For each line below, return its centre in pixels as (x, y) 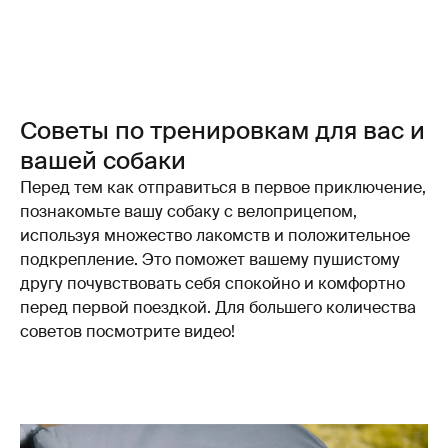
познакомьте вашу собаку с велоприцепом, (188, 211)
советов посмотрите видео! (127, 331)
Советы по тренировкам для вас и (222, 130)
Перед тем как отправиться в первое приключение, (223, 187)
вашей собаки (103, 160)
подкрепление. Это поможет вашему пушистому (210, 259)
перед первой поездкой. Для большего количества (218, 307)
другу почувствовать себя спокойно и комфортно (212, 283)
